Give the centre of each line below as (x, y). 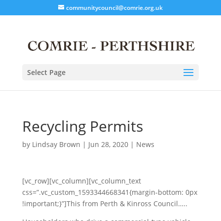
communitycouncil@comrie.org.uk (114, 8)
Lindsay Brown (56, 144)
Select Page (46, 72)
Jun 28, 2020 (108, 144)
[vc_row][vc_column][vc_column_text (81, 181)
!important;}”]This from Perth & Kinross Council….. (105, 203)
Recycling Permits (82, 126)
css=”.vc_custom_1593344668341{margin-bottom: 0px (110, 192)
